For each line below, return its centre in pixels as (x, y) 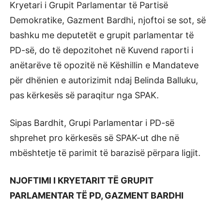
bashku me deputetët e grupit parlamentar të (102, 35)
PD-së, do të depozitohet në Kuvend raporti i (101, 50)
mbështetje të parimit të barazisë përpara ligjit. (105, 153)
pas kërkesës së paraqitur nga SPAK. (84, 95)
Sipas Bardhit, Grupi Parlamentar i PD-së (92, 123)
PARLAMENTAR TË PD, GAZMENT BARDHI (97, 196)
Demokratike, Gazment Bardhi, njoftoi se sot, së (108, 20)
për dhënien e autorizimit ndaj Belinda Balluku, (104, 80)
